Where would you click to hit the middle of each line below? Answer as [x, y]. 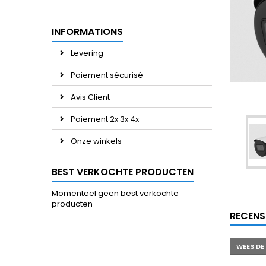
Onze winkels [95, 141]
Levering [86, 53]
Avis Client [89, 97]
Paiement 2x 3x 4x [104, 119]
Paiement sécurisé [106, 75]
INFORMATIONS [87, 32]
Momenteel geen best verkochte [115, 193]
